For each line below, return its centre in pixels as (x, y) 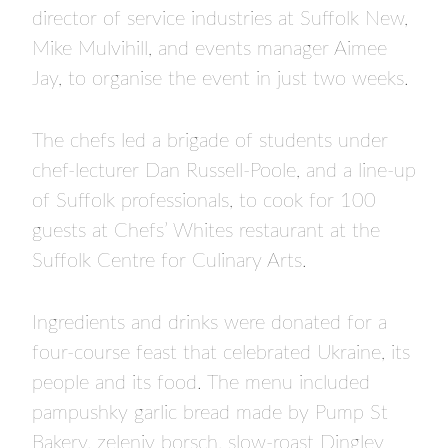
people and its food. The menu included (201, 382)
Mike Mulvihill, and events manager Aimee (209, 48)
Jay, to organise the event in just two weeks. (220, 78)
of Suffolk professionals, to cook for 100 (204, 200)
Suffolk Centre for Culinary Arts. (172, 260)
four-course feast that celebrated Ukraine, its (221, 352)
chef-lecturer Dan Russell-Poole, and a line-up (224, 170)
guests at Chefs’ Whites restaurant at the (206, 230)
